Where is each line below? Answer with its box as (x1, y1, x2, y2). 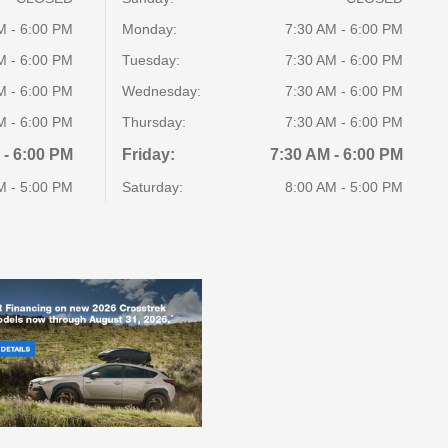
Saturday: (122, 179, 184, 195)
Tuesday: (122, 52, 181, 68)
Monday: (122, 21, 178, 37)
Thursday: (122, 114, 187, 130)
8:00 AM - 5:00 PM (284, 179, 403, 195)
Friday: (122, 146, 176, 163)
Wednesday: (122, 83, 202, 99)
